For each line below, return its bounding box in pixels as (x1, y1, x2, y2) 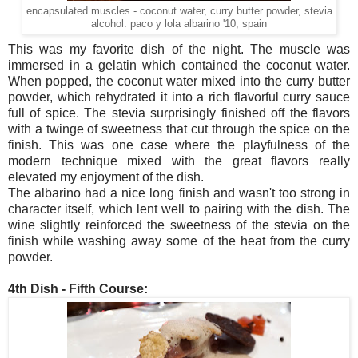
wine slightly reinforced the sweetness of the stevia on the (8, 217, 350, 232)
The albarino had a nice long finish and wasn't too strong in (8, 185, 350, 200)
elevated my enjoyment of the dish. (8, 169, 204, 184)
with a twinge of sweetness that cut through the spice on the (8, 121, 350, 136)
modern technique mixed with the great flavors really (8, 153, 350, 168)
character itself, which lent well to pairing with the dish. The (8, 201, 350, 216)
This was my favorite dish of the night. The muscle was (8, 42, 350, 56)
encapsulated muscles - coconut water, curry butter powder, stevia (26, 6, 332, 17)
